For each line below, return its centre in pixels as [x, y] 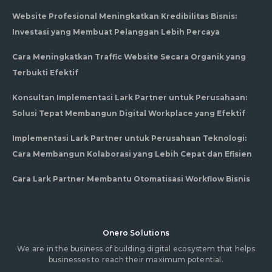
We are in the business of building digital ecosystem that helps [136, 249]
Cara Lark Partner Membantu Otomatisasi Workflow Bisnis [131, 179]
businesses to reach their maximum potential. [136, 260]
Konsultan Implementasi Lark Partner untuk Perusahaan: [130, 98]
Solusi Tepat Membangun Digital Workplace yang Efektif [129, 114]
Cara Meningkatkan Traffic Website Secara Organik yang [129, 57]
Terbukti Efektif [45, 73]
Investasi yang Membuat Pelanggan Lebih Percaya [116, 32]
